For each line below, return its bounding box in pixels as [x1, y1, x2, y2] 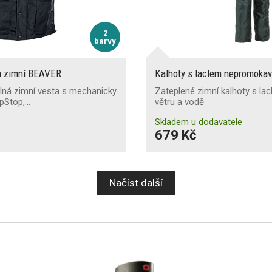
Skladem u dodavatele [155, 116, 242, 127]
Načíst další [109, 176, 163, 189]
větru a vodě [155, 96, 204, 107]
